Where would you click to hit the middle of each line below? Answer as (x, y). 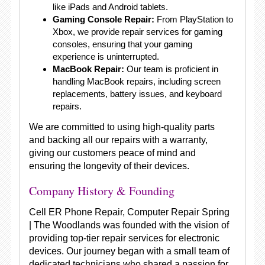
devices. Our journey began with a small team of (129, 251)
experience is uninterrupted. (106, 56)
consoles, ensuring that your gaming (122, 44)
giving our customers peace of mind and (112, 153)
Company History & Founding (101, 191)
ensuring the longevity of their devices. (109, 166)
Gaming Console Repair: (103, 19)
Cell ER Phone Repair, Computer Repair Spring (129, 212)
